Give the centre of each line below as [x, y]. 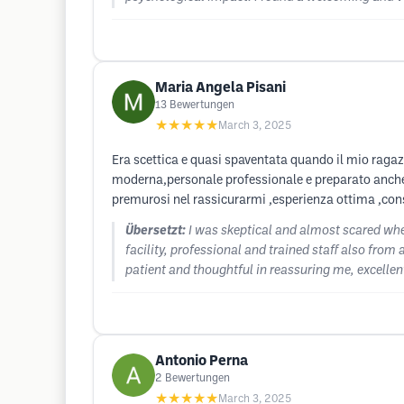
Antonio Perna [202, 361]
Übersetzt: [156, 231]
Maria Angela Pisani [220, 88]
